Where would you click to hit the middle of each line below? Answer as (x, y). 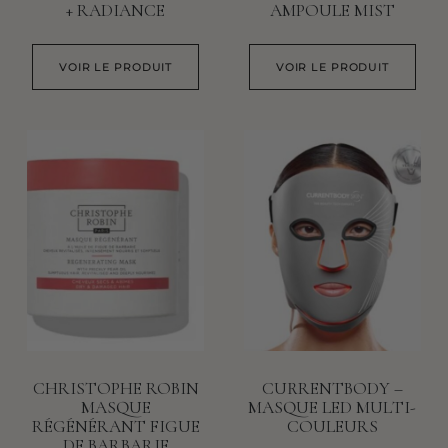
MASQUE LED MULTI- (332, 408)
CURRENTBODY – (332, 389)
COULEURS (332, 427)
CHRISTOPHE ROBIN (115, 389)
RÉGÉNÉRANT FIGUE (115, 427)
